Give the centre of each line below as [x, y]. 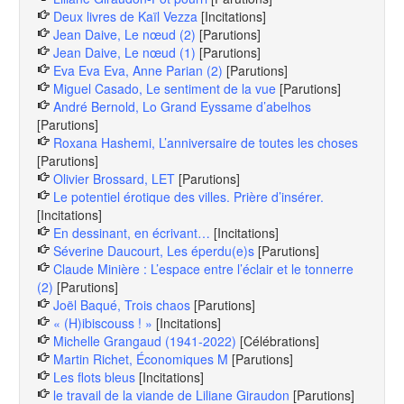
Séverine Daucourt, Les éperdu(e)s [154, 251]
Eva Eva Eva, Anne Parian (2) [138, 71]
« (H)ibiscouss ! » [103, 323]
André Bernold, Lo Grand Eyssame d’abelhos [182, 107]
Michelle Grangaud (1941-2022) [145, 341]
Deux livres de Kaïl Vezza [125, 17]
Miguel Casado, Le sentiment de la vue [165, 89]
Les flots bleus [94, 377]
